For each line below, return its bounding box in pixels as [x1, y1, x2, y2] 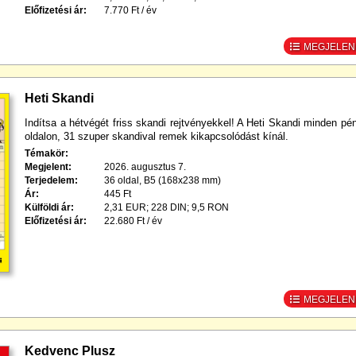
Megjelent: [25, 161, 72, 172]
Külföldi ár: [25, 202, 75, 213]
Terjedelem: [25, 175, 79, 186]
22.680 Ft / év [104, 215, 163, 226]
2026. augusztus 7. [104, 161, 187, 172]
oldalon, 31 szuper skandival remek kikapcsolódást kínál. [25, 130, 289, 142]
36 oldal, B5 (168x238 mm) [104, 175, 222, 186]
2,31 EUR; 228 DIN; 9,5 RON [104, 202, 230, 213]
